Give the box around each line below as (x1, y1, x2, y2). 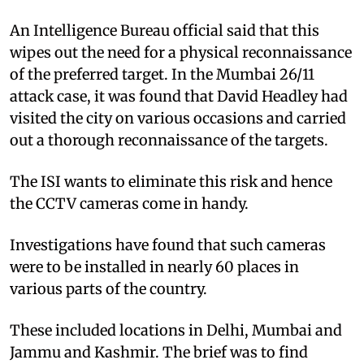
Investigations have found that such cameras (10, 235, 326, 254)
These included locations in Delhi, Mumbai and (10, 320, 342, 340)
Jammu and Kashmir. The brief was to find (10, 342, 308, 362)
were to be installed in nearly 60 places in (10, 257, 299, 276)
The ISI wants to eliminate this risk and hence (10, 171, 332, 191)
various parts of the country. (10, 279, 207, 298)
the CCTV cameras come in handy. (10, 193, 249, 213)
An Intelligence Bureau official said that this (10, 20, 319, 40)
